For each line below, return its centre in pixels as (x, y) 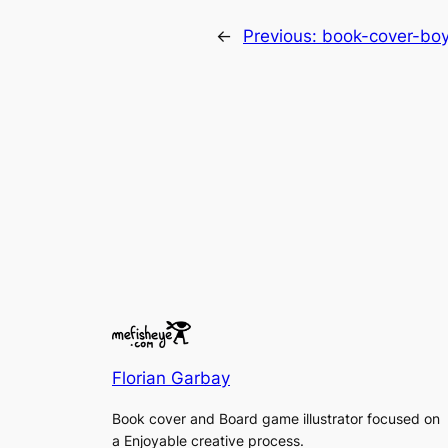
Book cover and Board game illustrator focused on (276, 418)
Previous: (282, 35)
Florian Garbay (171, 378)
